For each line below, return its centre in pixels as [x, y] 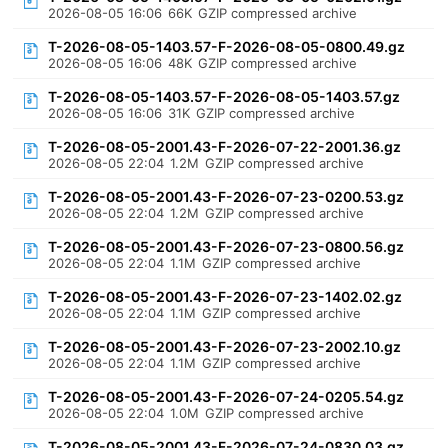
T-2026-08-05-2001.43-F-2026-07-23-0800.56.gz [226, 246]
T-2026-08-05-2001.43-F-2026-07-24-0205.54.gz [226, 396]
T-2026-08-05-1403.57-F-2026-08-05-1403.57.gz [224, 96]
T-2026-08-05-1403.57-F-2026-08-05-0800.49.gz [227, 46]
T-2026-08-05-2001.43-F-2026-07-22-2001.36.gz [225, 146]
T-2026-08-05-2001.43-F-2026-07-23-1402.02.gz [225, 296]
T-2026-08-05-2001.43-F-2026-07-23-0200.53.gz [226, 196]
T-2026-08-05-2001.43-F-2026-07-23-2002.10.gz [225, 346]
